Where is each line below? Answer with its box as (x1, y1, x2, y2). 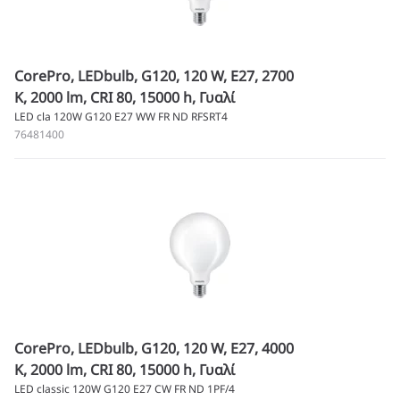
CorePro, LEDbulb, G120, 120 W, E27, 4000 (14, 338, 294, 358)
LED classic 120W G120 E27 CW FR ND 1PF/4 (14, 381, 235, 396)
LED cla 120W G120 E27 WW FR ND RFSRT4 (14, 109, 228, 124)
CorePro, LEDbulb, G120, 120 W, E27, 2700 (14, 66, 294, 86)
